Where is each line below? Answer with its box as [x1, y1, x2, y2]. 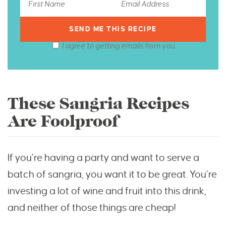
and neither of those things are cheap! [8, 202, 176, 213]
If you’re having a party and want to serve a [8, 152, 199, 163]
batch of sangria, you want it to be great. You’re [8, 169, 217, 180]
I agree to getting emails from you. [62, 42, 176, 50]
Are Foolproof [8, 111, 119, 132]
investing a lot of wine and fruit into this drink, [8, 186, 206, 197]
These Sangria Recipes [8, 94, 189, 114]
